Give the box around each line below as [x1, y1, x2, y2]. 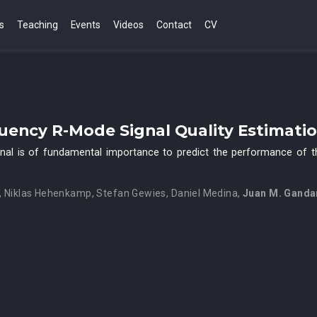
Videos [113, 18, 144, 30]
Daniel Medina [171, 187, 238, 199]
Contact [156, 18, 192, 30]
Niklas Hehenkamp [4, 187, 92, 199]
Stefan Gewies [96, 187, 166, 199]
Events [71, 18, 100, 30]
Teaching [17, 18, 58, 30]
